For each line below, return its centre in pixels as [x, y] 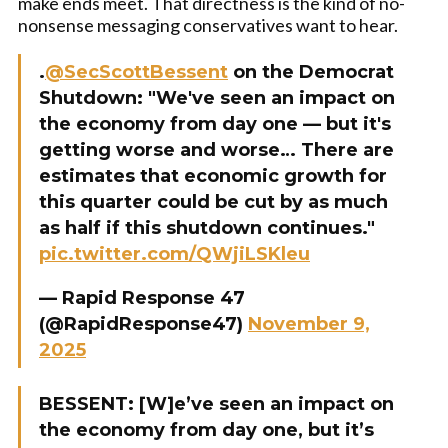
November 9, [309, 324]
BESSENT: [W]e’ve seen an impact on [216, 404]
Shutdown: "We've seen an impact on [217, 98]
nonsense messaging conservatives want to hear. [208, 25]
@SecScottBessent [136, 72]
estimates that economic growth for [213, 176]
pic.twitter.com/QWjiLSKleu [174, 254]
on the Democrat [311, 72]
